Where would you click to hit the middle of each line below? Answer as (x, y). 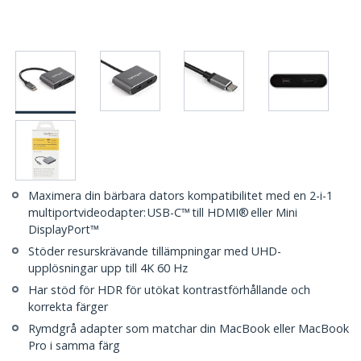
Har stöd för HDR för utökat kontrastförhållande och (169, 290)
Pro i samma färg (74, 346)
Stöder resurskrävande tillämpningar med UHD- (155, 251)
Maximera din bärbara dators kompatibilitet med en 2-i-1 (180, 196)
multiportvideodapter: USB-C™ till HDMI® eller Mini (163, 213)
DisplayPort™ (64, 230)
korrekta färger (68, 307)
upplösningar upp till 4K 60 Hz (108, 268)
